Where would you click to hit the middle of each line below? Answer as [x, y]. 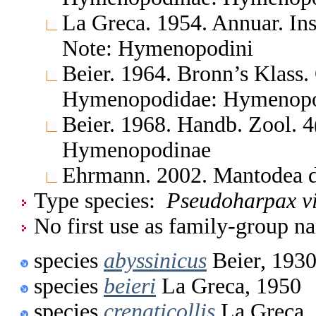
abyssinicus [155, 260]
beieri [130, 286]
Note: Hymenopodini [158, 48]
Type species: [100, 200]
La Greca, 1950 [229, 286]
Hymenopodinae [136, 150]
